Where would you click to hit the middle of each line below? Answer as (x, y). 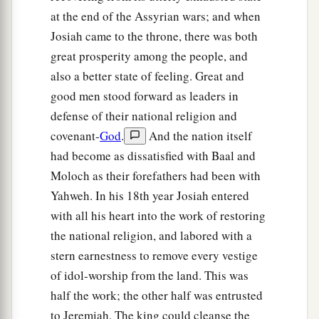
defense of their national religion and (144, 116)
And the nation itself (199, 136)
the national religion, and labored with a (151, 236)
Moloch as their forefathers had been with (156, 176)
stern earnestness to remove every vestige (154, 256)
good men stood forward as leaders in (145, 96)
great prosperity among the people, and (149, 56)
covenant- (75, 136)
